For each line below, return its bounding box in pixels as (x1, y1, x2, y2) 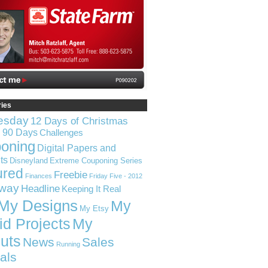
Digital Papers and (37, 143, 116, 153)
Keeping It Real (62, 184, 121, 194)
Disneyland (10, 156, 48, 165)
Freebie (54, 169, 87, 181)
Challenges (39, 128, 83, 138)
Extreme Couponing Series (50, 156, 142, 165)
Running (56, 240, 80, 248)
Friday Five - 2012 (89, 172, 142, 179)
